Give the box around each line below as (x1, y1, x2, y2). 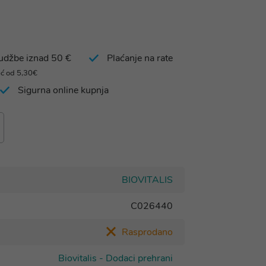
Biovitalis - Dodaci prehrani (58, 252, 173, 265)
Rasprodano (122, 226, 173, 239)
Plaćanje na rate (107, 52, 173, 65)
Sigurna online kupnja (18, 84, 109, 97)
